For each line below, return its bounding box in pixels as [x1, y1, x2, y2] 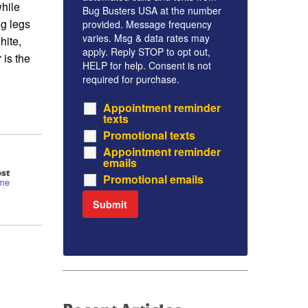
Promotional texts [103, 127, 195, 144]
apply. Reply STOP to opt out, [82, 45, 210, 59]
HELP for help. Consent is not [82, 58, 211, 73]
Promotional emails [103, 171, 203, 188]
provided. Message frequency [82, 17, 212, 32]
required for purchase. [82, 72, 179, 87]
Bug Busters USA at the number [82, 3, 221, 18]
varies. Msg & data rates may [82, 31, 210, 45]
